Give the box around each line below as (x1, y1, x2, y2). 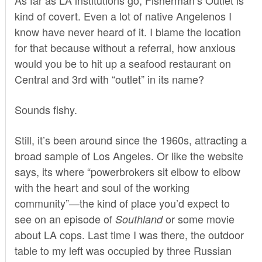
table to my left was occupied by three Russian (14, 242, 232, 258)
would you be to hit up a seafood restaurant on (14, 55, 231, 71)
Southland (112, 211, 163, 226)
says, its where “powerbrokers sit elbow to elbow (14, 163, 240, 179)
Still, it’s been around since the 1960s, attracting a (14, 132, 247, 147)
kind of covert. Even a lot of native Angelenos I (14, 8, 232, 23)
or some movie (162, 211, 235, 226)
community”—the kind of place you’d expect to (14, 195, 230, 211)
